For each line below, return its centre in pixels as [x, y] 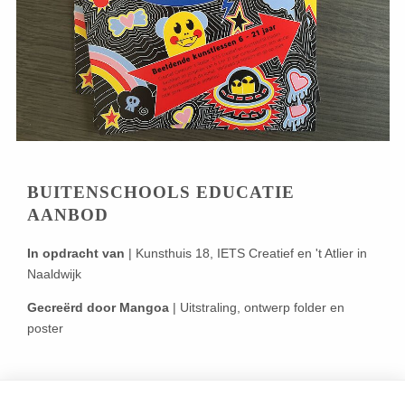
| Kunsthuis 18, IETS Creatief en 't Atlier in [245, 253]
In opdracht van [75, 253]
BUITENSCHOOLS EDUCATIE [160, 192]
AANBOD [67, 214]
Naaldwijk [54, 274]
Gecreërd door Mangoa [98, 307]
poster [45, 328]
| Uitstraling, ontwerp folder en [256, 307]
